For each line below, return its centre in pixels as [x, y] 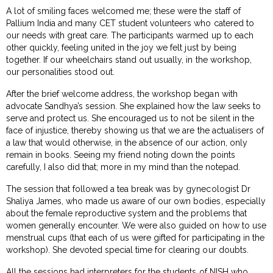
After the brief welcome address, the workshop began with [122, 94]
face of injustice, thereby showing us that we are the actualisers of [135, 130]
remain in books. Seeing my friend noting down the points [121, 154]
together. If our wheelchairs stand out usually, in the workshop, [129, 59]
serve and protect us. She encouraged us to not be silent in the [130, 118]
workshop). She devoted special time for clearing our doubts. [127, 250]
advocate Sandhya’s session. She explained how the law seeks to [133, 106]
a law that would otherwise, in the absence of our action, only [127, 142]
